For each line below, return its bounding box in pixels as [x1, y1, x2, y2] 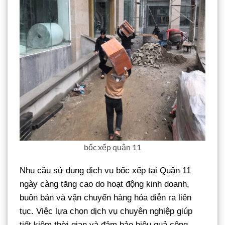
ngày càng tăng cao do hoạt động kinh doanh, [20, 179, 189, 189]
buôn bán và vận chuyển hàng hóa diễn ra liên [20, 193, 191, 203]
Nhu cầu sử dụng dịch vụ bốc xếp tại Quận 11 [20, 166, 191, 176]
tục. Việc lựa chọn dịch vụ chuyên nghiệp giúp [20, 206, 192, 216]
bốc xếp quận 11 [84, 142, 141, 152]
